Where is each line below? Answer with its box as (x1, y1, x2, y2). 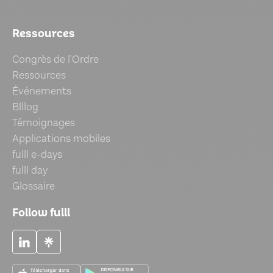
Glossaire (12, 179, 55, 194)
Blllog (12, 100, 38, 115)
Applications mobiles (12, 132, 110, 146)
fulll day (12, 163, 48, 178)
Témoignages (12, 116, 75, 130)
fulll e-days (12, 147, 62, 162)
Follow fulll (12, 205, 70, 221)
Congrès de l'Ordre (12, 52, 99, 67)
